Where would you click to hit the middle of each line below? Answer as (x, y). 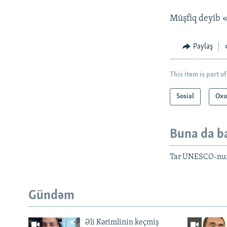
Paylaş (203, 46)
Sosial (185, 97)
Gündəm (51, 196)
